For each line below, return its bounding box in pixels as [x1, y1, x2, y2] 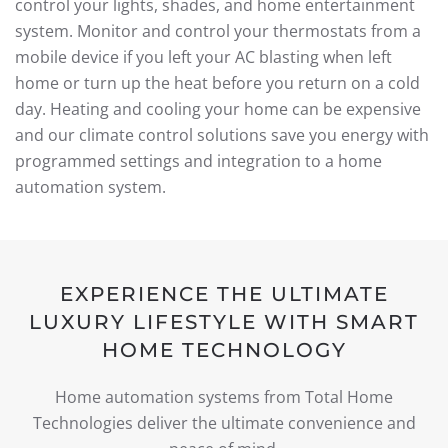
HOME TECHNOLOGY [101, 338, 347, 362]
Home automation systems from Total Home [55, 386, 393, 408]
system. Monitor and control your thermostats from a [15, 20, 421, 42]
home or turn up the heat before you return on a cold [15, 72, 420, 94]
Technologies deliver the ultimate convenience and [32, 412, 416, 434]
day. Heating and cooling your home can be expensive [15, 98, 421, 120]
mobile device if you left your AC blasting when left [15, 46, 392, 68]
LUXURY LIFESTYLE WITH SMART [29, 310, 419, 334]
